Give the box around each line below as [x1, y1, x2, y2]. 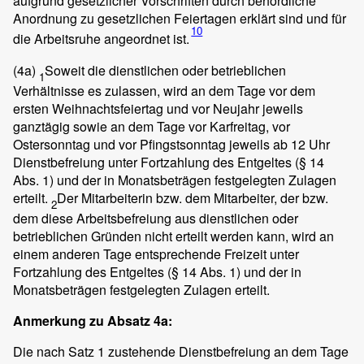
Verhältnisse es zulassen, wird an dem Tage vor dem [13, 80, 315, 100]
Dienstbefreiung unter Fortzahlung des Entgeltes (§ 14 [13, 152, 324, 171]
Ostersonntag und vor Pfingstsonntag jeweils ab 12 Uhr [13, 134, 330, 154]
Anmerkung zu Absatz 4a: [13, 311, 172, 331]
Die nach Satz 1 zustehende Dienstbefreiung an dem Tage [13, 342, 349, 362]
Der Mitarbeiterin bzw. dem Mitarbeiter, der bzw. [57, 188, 328, 207]
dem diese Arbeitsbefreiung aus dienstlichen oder [13, 209, 298, 228]
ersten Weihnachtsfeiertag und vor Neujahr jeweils [13, 98, 303, 118]
